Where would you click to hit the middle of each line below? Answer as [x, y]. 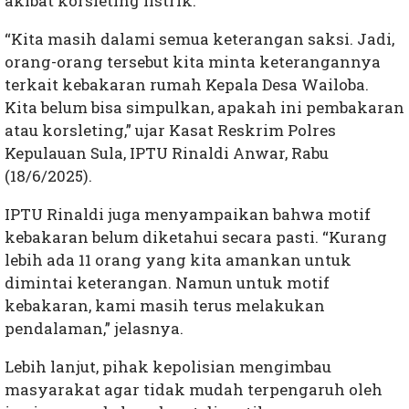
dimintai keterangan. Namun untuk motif [167, 283]
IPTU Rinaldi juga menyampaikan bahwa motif [188, 215]
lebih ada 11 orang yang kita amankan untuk [178, 260]
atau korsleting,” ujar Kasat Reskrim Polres [170, 131]
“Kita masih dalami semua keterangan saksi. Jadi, [199, 39]
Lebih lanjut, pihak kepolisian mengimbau [168, 367]
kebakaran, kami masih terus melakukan [165, 306]
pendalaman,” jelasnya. [94, 329]
